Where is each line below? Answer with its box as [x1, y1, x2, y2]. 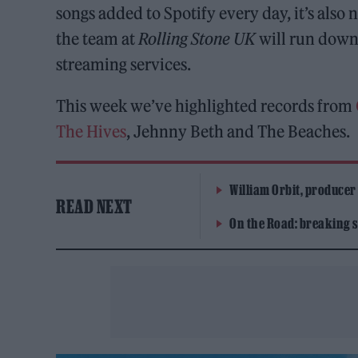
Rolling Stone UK [138, 28, 257, 49]
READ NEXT [56, 195, 133, 217]
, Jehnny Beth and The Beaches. [126, 121, 351, 141]
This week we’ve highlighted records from [56, 95, 356, 116]
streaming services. [56, 54, 192, 74]
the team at [56, 28, 139, 49]
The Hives [56, 121, 127, 141]
